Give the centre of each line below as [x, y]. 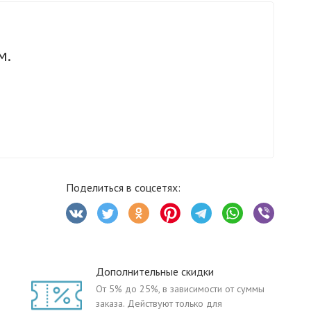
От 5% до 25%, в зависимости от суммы [180, 289]
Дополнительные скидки [155, 271]
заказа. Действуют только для [159, 303]
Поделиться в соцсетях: [123, 187]
